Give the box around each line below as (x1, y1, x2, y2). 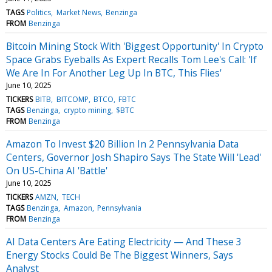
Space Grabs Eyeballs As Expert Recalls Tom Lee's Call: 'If (6, 52, 257, 66)
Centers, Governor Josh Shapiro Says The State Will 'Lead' (6, 150, 261, 164)
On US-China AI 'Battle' (6, 163, 107, 177)
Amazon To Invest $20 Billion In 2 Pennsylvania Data (6, 137, 239, 151)
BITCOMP (56, 93, 89, 104)
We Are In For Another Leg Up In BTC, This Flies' (6, 66, 222, 80)
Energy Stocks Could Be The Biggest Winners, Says (6, 248, 233, 262)
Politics (27, 7, 52, 18)
